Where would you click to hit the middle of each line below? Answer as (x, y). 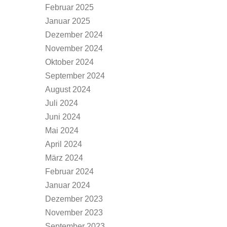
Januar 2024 (68, 185)
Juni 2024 (63, 117)
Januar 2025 (68, 21)
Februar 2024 (69, 172)
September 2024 (75, 76)
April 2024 (64, 144)
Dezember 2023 (74, 199)
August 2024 (68, 89)
